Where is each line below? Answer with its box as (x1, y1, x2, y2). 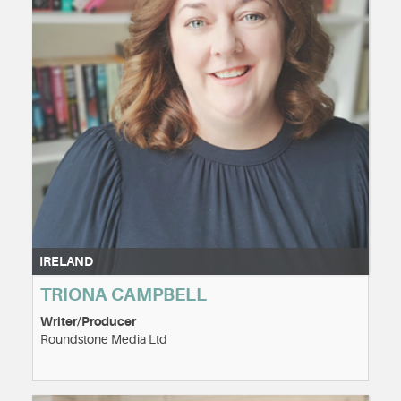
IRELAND (39, 253, 93, 269)
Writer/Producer (40, 313, 136, 328)
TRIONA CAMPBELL (40, 284, 207, 305)
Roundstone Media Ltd (40, 331, 167, 346)
